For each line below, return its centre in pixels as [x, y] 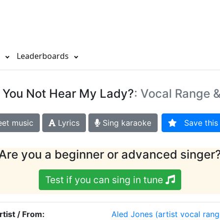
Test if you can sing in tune [105, 180]
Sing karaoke [125, 123]
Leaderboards [44, 56]
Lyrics [67, 123]
